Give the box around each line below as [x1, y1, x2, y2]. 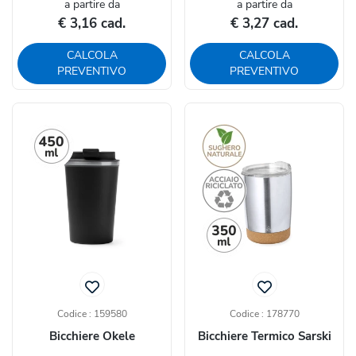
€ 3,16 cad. [58, 14, 126, 33]
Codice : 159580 [56, 308, 127, 321]
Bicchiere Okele [48, 328, 135, 345]
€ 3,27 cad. [230, 14, 298, 33]
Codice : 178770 [229, 308, 300, 321]
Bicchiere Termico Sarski [197, 328, 331, 345]
